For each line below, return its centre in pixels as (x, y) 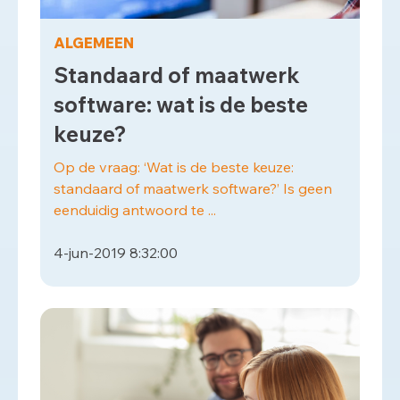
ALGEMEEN (94, 43)
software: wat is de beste (181, 104)
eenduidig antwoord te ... (135, 210)
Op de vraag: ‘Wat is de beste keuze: (174, 167)
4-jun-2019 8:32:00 (116, 253)
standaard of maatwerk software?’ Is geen (193, 188)
